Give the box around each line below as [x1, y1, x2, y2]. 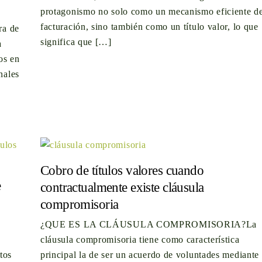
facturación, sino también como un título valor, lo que [40, 21, 258, 32]
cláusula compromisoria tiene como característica [40, 235, 240, 245]
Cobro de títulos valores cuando [40, 162, 204, 178]
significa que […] [40, 36, 112, 47]
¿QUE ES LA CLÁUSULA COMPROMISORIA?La [40, 219, 257, 230]
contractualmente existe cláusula [40, 179, 204, 195]
